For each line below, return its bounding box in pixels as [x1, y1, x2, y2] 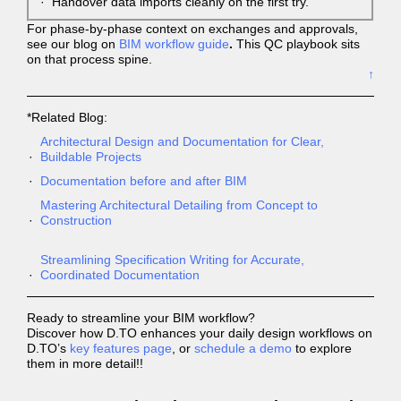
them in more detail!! [27, 356, 143, 371]
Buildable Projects [40, 149, 141, 164]
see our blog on [27, 37, 119, 51]
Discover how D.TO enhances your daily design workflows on [27, 326, 372, 340]
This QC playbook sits [233, 37, 360, 51]
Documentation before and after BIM [40, 174, 247, 188]
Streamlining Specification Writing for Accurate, [40, 252, 304, 267]
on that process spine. [27, 52, 152, 66]
